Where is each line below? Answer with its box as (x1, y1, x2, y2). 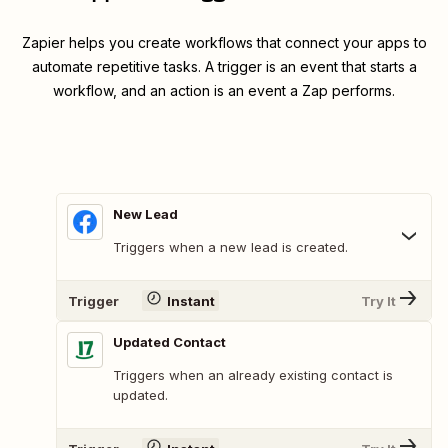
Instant (166, 292, 215, 309)
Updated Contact (113, 334, 226, 351)
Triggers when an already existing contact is (113, 367, 393, 384)
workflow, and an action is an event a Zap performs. (53, 82, 395, 100)
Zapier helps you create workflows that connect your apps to (21, 34, 427, 52)
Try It (361, 292, 396, 309)
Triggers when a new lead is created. (113, 239, 348, 256)
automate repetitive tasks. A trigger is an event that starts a (31, 58, 417, 76)
